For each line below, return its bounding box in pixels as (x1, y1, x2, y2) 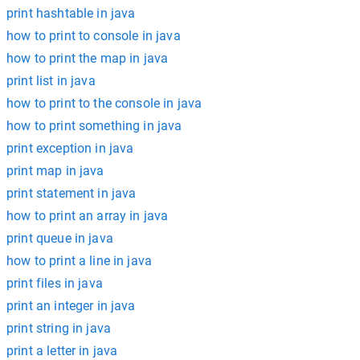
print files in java (6, 276, 103, 291)
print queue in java (6, 231, 113, 246)
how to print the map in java (6, 51, 169, 66)
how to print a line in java (6, 253, 153, 268)
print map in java (6, 163, 104, 178)
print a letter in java (6, 343, 118, 358)
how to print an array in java (6, 208, 169, 223)
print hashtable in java (6, 6, 136, 21)
